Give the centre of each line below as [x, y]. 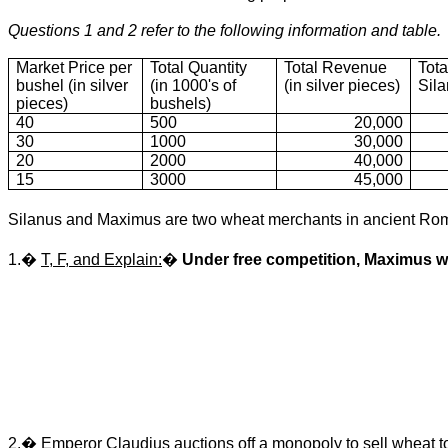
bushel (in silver [72, 86]
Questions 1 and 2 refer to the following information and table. [224, 31]
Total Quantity [199, 68]
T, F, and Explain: [101, 260]
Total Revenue [336, 68]
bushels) [181, 104]
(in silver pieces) [342, 86]
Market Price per [74, 68]
